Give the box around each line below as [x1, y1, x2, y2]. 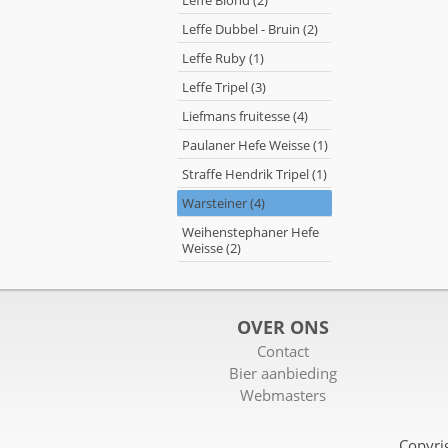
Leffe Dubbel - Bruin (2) [182, 20, 318, 38]
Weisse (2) [182, 239, 241, 257]
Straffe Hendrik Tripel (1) [182, 165, 327, 183]
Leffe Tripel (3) [182, 78, 266, 96]
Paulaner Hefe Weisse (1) [182, 136, 328, 154]
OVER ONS [237, 314, 330, 339]
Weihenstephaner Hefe [182, 223, 319, 241]
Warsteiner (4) [182, 194, 265, 212]
